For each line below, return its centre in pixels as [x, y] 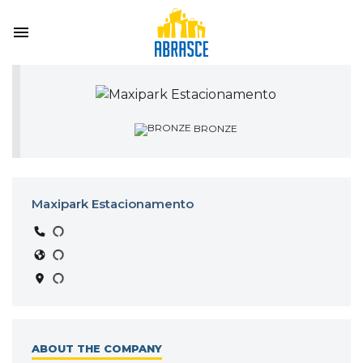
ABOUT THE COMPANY [97, 348]
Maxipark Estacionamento [113, 203]
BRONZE [214, 128]
